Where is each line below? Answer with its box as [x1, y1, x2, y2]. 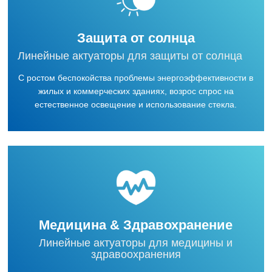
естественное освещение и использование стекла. [35, 100, 237, 109]
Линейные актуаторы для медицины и [39, 236, 233, 249]
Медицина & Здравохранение [39, 217, 233, 233]
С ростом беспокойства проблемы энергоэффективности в [18, 73, 254, 83]
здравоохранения [90, 248, 181, 260]
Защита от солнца [76, 30, 195, 46]
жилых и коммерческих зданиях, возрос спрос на [38, 86, 234, 96]
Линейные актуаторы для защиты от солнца [18, 49, 243, 62]
